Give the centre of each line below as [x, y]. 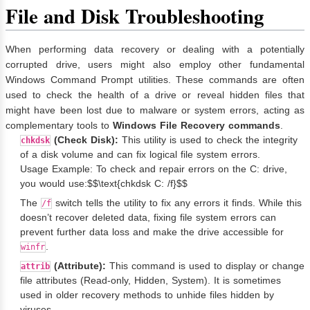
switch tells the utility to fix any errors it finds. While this [177, 203]
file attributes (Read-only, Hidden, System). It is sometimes [151, 281]
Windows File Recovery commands [197, 126]
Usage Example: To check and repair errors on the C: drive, [154, 169]
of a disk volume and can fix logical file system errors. [140, 155]
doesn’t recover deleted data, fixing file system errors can [148, 218]
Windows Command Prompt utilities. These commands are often [155, 80]
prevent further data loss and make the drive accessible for [152, 232]
